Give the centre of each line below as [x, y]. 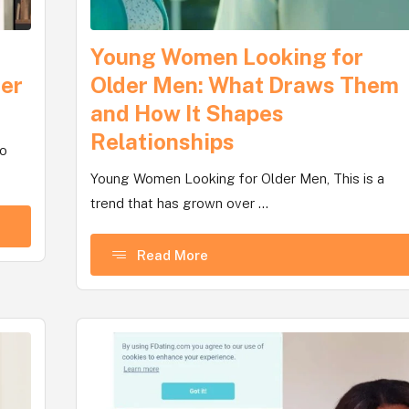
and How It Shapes [188, 113]
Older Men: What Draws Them [245, 85]
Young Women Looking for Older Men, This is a [238, 178]
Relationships [163, 142]
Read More [173, 255]
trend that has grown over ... [180, 203]
